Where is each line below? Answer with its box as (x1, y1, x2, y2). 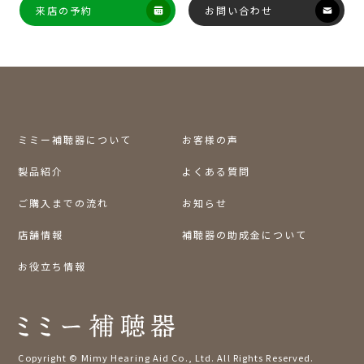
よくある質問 (182, 163, 250, 178)
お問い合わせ (205, 2, 273, 17)
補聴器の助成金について (182, 227, 307, 241)
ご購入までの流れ (18, 195, 110, 210)
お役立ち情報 (18, 258, 87, 273)
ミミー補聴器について (18, 132, 132, 146)
